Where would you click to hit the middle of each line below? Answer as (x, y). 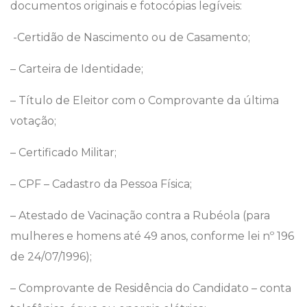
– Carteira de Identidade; (77, 69)
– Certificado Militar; (63, 153)
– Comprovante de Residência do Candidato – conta (151, 288)
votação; (33, 121)
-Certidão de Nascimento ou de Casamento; (130, 38)
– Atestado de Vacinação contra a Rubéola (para (140, 216)
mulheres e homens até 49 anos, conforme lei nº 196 (152, 236)
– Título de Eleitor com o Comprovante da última (145, 101)
